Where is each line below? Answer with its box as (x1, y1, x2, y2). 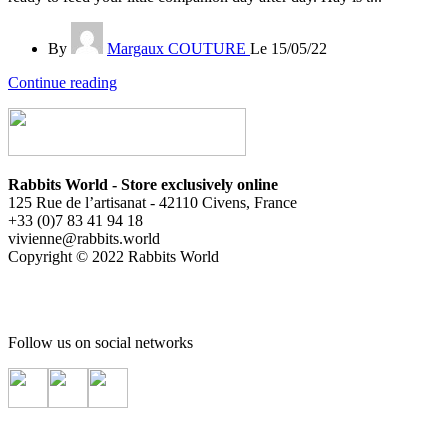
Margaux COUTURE (107, 39, 246, 57)
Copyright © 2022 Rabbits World (8, 247, 219, 265)
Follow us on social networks (8, 333, 193, 351)
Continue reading (8, 73, 117, 91)
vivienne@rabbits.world (8, 229, 160, 247)
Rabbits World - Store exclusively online (8, 175, 278, 193)
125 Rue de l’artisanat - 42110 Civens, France (8, 193, 297, 211)
